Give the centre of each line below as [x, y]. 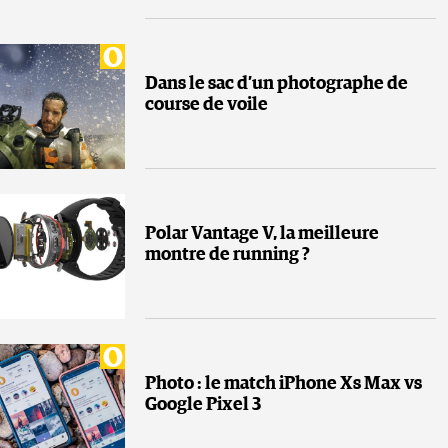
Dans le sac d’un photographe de [276, 84]
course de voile [206, 105]
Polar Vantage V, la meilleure [262, 234]
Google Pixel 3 [203, 405]
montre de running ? [227, 255]
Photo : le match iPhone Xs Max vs [283, 384]
